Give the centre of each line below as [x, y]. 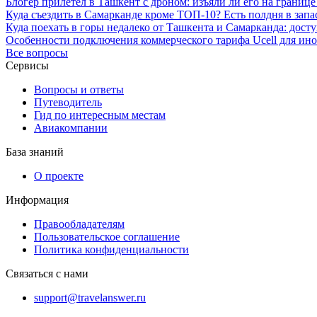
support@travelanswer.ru [90, 297]
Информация [37, 200]
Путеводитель [68, 102]
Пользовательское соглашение [107, 236]
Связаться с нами [47, 273]
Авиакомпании [71, 127]
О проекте [59, 175]
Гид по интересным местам [100, 115]
